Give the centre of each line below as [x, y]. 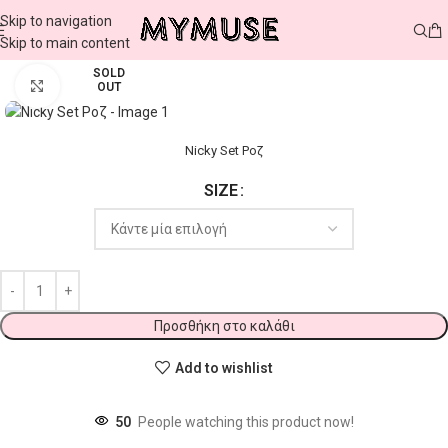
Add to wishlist [223, 368]
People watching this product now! [246, 422]
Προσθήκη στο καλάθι [224, 326]
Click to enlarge [106, 85]
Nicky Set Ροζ [224, 151]
